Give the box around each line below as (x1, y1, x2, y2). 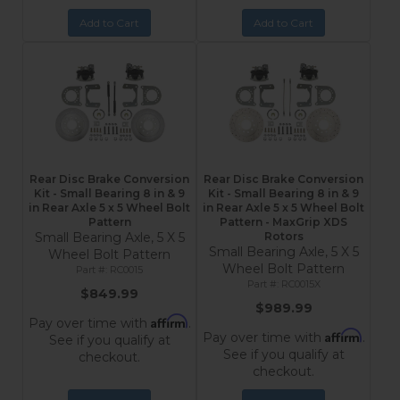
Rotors (263, 229, 304, 243)
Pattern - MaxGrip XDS (220, 215, 348, 229)
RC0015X (280, 278, 321, 290)
